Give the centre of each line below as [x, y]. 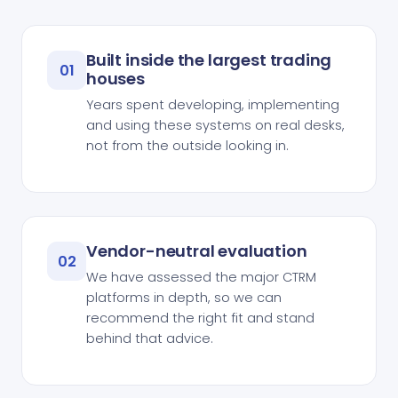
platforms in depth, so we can [184, 298]
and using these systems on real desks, [215, 126]
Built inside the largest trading [209, 60]
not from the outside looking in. [187, 146]
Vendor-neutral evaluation [197, 251]
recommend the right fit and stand [200, 318]
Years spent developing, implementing [213, 105]
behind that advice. [150, 339]
